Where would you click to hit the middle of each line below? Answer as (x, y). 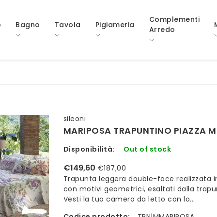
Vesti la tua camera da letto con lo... (129, 199)
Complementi (174, 19)
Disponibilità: (89, 149)
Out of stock (147, 149)
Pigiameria (115, 24)
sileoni (75, 119)
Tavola (68, 24)
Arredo (162, 30)
